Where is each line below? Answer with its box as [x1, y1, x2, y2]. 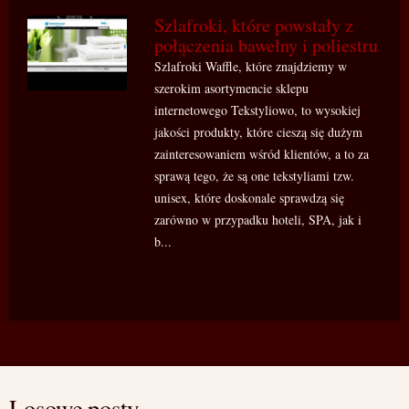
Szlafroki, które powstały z [154, 13, 354, 37]
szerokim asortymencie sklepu [154, 79, 309, 97]
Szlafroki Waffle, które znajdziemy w [154, 58, 348, 75]
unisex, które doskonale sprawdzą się [154, 189, 345, 206]
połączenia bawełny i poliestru [154, 33, 379, 58]
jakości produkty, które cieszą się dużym [154, 123, 363, 141]
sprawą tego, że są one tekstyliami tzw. [154, 167, 355, 184]
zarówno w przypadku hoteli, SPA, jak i [154, 211, 362, 228]
